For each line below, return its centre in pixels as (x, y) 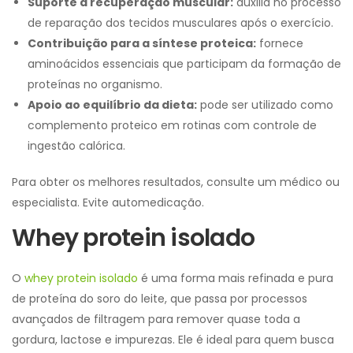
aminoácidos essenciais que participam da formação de (184, 64)
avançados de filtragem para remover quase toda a (156, 320)
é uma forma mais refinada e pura (236, 279)
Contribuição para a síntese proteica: (142, 44)
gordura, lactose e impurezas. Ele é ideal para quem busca (173, 340)
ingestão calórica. (76, 146)
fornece (280, 44)
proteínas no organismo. (95, 85)
